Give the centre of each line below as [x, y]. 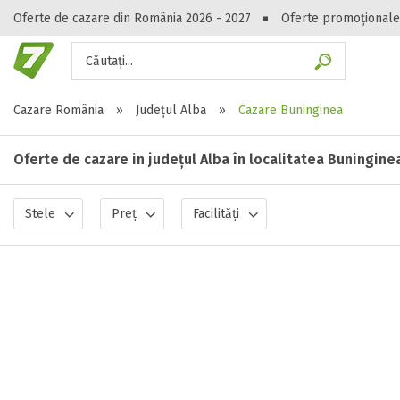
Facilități [216, 214]
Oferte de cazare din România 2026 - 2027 [132, 18]
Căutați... [109, 61]
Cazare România [58, 110]
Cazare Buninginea [291, 110]
